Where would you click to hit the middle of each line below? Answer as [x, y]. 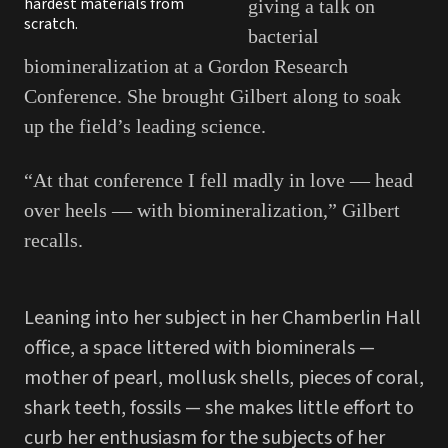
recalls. [53, 239]
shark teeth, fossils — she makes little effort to [219, 407]
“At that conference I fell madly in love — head [218, 179]
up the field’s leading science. [145, 125]
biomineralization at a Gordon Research [186, 65]
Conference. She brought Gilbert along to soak [212, 95]
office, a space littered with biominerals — [199, 347]
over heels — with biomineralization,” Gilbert [212, 209]
